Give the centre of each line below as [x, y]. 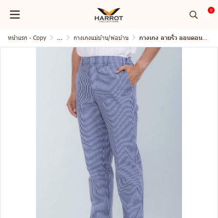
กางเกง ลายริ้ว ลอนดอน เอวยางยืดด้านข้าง [171, 38]
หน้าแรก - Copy [27, 37]
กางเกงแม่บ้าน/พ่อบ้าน [101, 37]
